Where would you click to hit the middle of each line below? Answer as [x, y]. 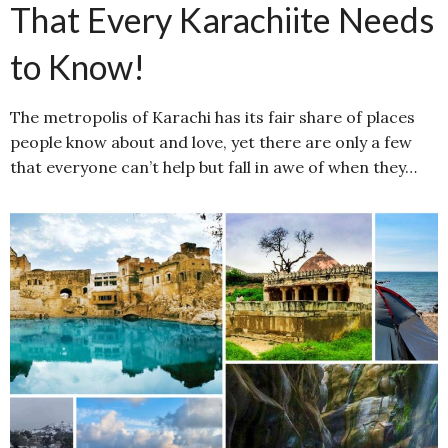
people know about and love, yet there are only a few [211, 141]
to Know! [77, 66]
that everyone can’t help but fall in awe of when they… [213, 166]
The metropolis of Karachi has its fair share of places [212, 116]
